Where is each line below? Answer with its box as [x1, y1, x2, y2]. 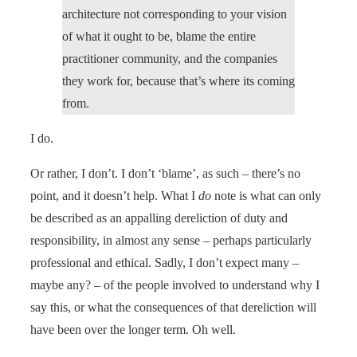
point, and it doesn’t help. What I [30, 188, 198, 202]
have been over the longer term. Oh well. [30, 322, 236, 336]
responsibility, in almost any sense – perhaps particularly [30, 233, 312, 247]
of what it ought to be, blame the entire [62, 29, 256, 43]
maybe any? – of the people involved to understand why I [30, 277, 320, 292]
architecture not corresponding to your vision [62, 6, 287, 21]
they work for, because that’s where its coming [62, 73, 295, 88]
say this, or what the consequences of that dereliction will [30, 300, 316, 314]
